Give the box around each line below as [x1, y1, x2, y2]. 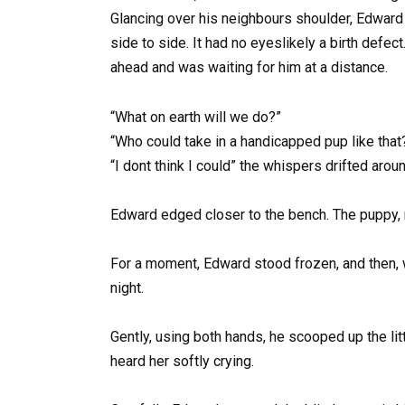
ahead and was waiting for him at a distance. [110, 59, 388, 77]
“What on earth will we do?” [110, 108, 281, 126]
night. [110, 279, 144, 297]
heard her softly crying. [110, 353, 254, 371]
